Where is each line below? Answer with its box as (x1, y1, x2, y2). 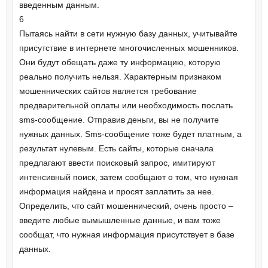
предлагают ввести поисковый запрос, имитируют (19, 158, 215, 168)
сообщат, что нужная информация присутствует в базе (19, 230, 234, 240)
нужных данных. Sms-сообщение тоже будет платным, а (19, 129, 242, 139)
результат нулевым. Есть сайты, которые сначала (19, 144, 214, 154)
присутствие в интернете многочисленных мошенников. (19, 43, 239, 53)
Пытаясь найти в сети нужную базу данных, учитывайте (19, 29, 237, 39)
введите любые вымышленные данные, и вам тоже (19, 215, 221, 226)
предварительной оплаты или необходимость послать (19, 100, 233, 111)
